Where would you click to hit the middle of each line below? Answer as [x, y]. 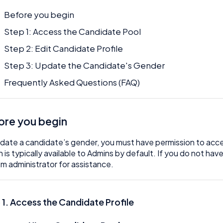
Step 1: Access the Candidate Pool [73, 31]
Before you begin [39, 14]
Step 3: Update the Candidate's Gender [85, 65]
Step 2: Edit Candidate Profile [64, 48]
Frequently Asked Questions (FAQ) [72, 82]
